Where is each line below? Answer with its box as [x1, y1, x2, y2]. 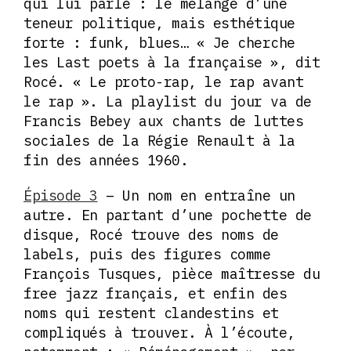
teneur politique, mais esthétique [24, 14, 295, 33]
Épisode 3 [24, 186, 98, 205]
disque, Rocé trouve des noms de [24, 226, 279, 244]
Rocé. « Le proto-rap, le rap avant [24, 73, 303, 92]
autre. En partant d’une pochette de [24, 206, 312, 225]
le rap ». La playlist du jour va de [24, 92, 312, 111]
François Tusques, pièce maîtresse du [24, 265, 320, 284]
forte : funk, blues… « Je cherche [24, 34, 295, 52]
